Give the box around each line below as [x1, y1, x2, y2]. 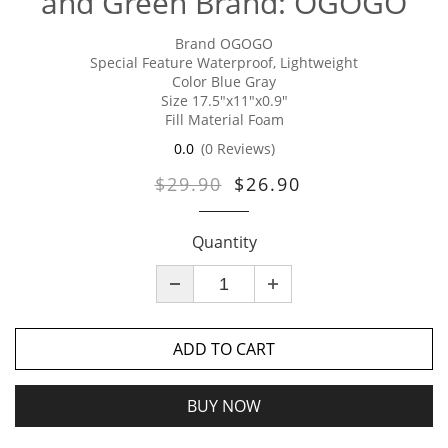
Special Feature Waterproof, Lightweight [90, 53, 358, 72]
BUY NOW [187, 395, 261, 418]
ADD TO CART [173, 338, 275, 361]
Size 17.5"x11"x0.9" [160, 91, 288, 110]
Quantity [191, 231, 257, 254]
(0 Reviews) [200, 139, 275, 158]
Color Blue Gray [172, 72, 276, 91]
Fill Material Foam [164, 110, 284, 129]
